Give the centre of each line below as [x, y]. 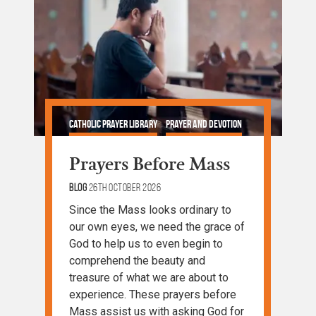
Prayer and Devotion [204, 124]
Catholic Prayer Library [113, 124]
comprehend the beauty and [137, 261]
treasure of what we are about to [149, 278]
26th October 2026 [124, 188]
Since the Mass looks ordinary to [150, 210]
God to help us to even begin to [146, 244]
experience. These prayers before [153, 295]
